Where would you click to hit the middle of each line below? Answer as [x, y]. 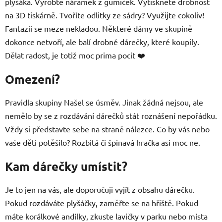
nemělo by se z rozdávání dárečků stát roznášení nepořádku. [111, 115]
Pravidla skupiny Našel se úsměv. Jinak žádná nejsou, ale [104, 102]
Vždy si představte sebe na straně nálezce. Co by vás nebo [107, 129]
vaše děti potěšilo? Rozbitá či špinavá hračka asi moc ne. [103, 142]
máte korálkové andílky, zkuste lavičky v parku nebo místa [106, 216]
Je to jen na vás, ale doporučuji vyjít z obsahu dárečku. [100, 189]
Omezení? [32, 79]
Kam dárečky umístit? [66, 166]
